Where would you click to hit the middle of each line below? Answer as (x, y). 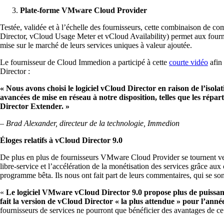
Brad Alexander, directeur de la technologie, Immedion (93, 123)
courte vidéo (188, 62)
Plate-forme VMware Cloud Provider (83, 10)
